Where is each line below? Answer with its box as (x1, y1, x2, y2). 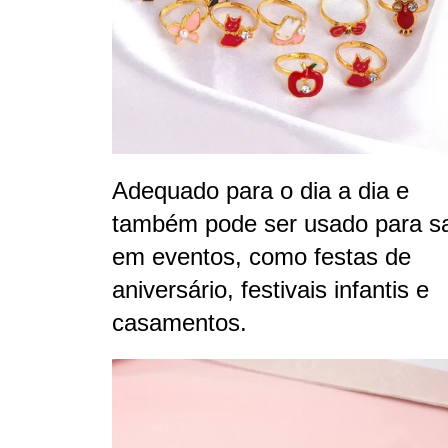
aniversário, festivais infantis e (112, 275, 429, 303)
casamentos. (112, 308, 247, 336)
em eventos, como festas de (112, 242, 411, 270)
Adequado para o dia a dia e (112, 176, 409, 204)
